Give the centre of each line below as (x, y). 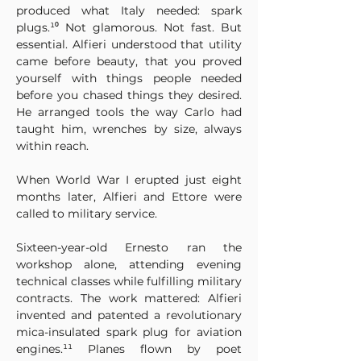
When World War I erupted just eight (129, 180)
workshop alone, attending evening (129, 264)
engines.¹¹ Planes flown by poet (129, 349)
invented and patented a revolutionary (129, 315)
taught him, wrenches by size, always (129, 129)
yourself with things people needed (129, 78)
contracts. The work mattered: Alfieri (129, 298)
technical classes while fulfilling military (129, 281)
